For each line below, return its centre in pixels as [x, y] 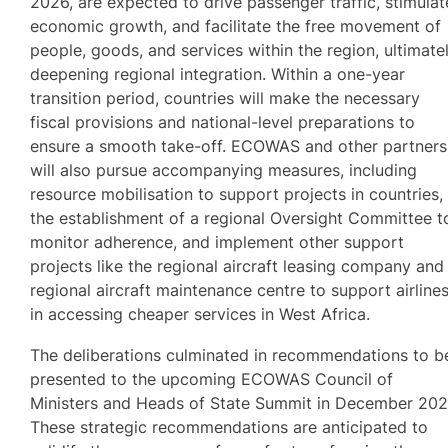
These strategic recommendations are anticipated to [229, 426]
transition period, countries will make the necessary [225, 98]
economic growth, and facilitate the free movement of [236, 26]
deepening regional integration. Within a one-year [218, 74]
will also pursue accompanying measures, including [224, 170]
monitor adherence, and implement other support [217, 242]
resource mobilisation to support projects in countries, [237, 194]
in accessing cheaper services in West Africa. [200, 314]
